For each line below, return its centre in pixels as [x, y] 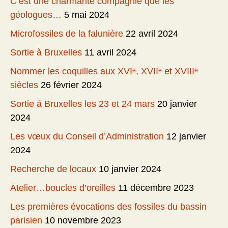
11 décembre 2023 [156, 188]
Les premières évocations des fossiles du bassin [108, 206]
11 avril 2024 [110, 52]
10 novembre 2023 [83, 220]
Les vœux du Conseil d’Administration [87, 136]
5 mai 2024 [87, 15]
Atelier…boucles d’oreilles [63, 188]
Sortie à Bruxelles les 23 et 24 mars [82, 104]
